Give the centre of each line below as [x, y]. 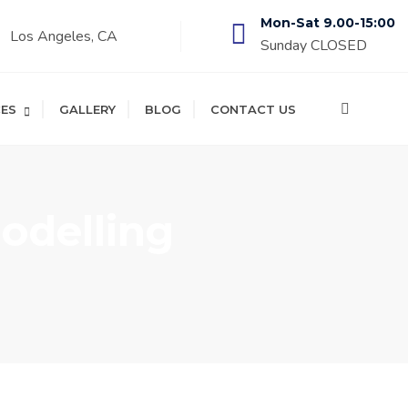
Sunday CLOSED [314, 46]
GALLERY [87, 109]
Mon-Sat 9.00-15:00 [328, 23]
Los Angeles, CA [64, 36]
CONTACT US [253, 109]
